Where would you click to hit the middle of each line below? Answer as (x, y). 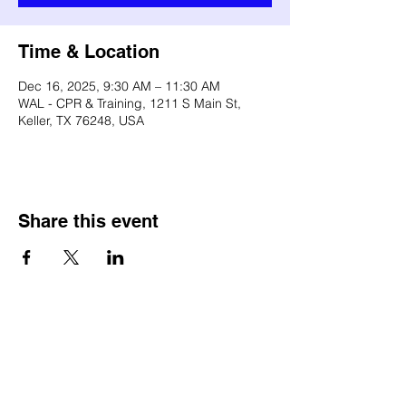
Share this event (88, 221)
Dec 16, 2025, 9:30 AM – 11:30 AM (119, 86)
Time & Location (89, 52)
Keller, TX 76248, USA (81, 121)
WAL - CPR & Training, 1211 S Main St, (130, 103)
